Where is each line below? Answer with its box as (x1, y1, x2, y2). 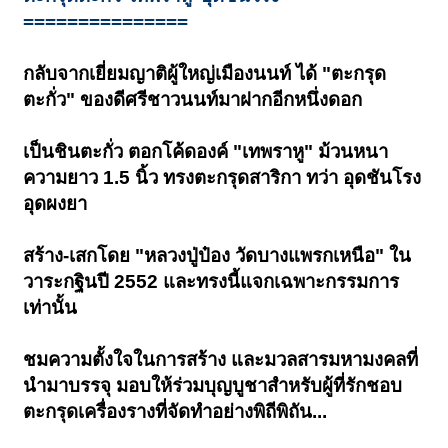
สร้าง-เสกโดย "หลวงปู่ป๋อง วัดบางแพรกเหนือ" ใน (23, 245, 412, 267)
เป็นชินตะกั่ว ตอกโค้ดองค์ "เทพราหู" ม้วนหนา (23, 141, 389, 163)
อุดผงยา (23, 193, 88, 215)
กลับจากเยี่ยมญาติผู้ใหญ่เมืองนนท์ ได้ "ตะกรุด (23, 63, 387, 85)
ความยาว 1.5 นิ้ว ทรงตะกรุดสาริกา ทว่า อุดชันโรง (23, 167, 422, 189)
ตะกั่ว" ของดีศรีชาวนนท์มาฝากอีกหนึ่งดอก (23, 89, 363, 111)
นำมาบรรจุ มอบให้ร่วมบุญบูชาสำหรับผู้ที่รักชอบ (23, 375, 403, 397)
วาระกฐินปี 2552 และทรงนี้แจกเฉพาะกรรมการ (23, 271, 400, 293)
